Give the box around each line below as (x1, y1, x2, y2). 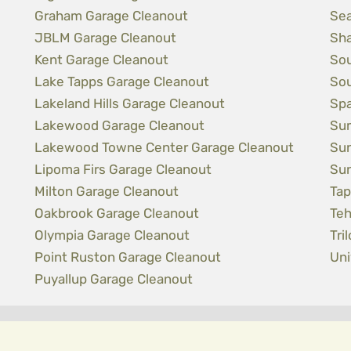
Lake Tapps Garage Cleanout (34, 74, 210, 89)
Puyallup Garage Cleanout (34, 271, 194, 287)
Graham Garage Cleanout (34, 8, 189, 24)
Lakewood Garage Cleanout (34, 118, 205, 133)
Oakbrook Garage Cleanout (34, 205, 200, 221)
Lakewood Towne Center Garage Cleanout (34, 139, 295, 155)
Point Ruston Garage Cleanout (34, 249, 222, 265)
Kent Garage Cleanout (34, 52, 169, 67)
